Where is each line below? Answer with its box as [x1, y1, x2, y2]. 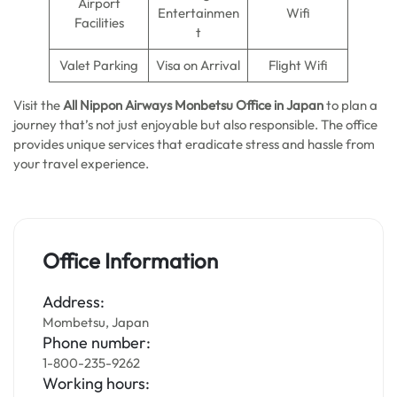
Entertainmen [157, 4, 239, 21]
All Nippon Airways [63, 97, 172, 113]
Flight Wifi [268, 57, 328, 74]
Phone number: [43, 332, 151, 353]
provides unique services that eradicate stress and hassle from [13, 136, 375, 152]
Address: [43, 292, 105, 312]
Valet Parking [59, 57, 138, 74]
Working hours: [43, 373, 150, 393]
